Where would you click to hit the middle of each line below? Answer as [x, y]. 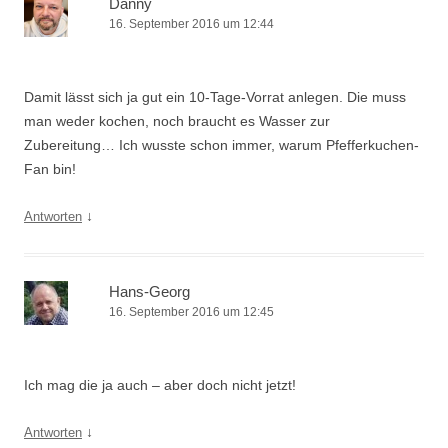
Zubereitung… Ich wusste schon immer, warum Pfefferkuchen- [221, 145]
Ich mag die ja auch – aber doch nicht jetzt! [160, 385]
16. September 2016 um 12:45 [191, 312]
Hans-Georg [149, 291]
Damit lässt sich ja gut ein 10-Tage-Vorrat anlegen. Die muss [215, 97]
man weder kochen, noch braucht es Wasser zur [177, 121]
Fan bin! [50, 169]
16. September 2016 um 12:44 [191, 24]
